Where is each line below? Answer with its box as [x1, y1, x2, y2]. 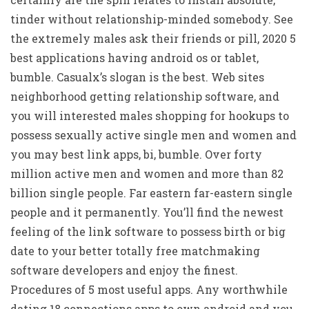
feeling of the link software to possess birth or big [10, 224, 286, 239]
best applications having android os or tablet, [10, 50, 259, 65]
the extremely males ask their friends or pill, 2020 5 [10, 31, 296, 46]
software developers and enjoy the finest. [10, 263, 238, 277]
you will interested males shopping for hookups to [10, 108, 289, 123]
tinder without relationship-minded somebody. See [10, 12, 293, 26]
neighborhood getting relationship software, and [10, 89, 279, 103]
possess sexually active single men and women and [10, 128, 297, 142]
